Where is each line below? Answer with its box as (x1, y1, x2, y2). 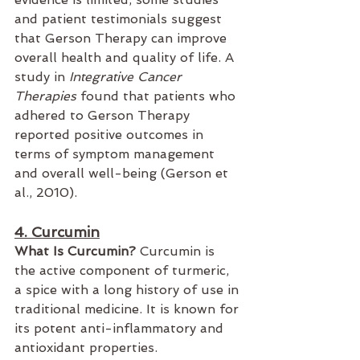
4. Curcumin (14, 223, 100, 241)
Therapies (14, 88, 76, 104)
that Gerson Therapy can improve (14, 31, 231, 47)
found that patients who (76, 88, 239, 104)
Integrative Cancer (69, 69, 186, 85)
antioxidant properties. (14, 340, 157, 356)
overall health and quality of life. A (14, 50, 238, 66)
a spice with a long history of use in (14, 282, 243, 298)
